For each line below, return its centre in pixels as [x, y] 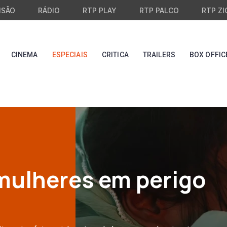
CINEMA [24, 54]
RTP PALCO [159, 10]
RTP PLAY [99, 10]
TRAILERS [159, 54]
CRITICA [115, 54]
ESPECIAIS [70, 54]
